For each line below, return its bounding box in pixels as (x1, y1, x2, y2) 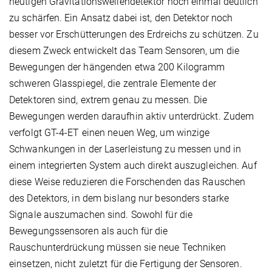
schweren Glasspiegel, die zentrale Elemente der (9, 77, 216, 89)
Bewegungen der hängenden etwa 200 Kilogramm (9, 61, 225, 73)
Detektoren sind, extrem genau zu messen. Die (9, 93, 208, 106)
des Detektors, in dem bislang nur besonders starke (9, 192, 229, 204)
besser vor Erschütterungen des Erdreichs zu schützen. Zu (9, 28, 259, 40)
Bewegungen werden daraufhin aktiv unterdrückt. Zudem (9, 110, 254, 122)
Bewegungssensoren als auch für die (9, 225, 168, 237)
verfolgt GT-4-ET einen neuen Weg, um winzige (9, 126, 210, 138)
